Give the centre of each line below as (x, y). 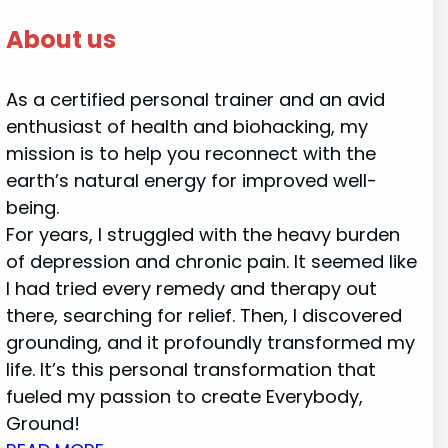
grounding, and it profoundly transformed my (210, 343)
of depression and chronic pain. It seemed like (211, 262)
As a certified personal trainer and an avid (195, 100)
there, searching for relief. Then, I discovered (203, 316)
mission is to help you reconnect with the (190, 154)
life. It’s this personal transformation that (190, 370)
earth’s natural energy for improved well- (191, 181)
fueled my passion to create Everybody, (184, 397)
